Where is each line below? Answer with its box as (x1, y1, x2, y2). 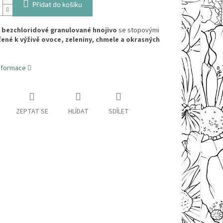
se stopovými (116, 25, 159, 36)
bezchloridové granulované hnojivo (1, 25, 117, 36)
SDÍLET (108, 107, 129, 117)
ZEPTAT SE (15, 107, 48, 117)
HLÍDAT (68, 107, 89, 117)
